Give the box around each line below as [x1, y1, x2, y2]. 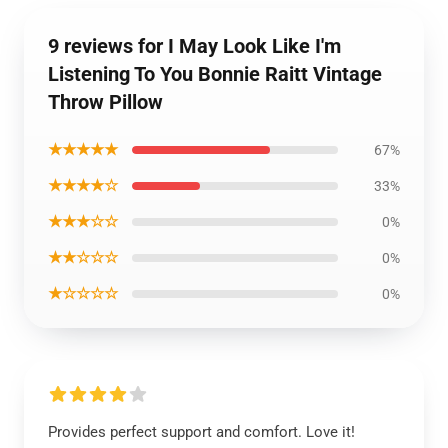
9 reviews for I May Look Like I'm [48, 34, 341, 58]
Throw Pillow [48, 90, 163, 114]
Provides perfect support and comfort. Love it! [48, 423, 355, 441]
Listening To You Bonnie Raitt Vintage [48, 62, 382, 86]
